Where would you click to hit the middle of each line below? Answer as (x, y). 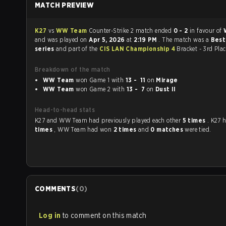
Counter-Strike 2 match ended (154, 31)
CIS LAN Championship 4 (138, 49)
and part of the (78, 49)
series (45, 49)
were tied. (198, 129)
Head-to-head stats (65, 110)
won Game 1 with (118, 80)
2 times (126, 129)
